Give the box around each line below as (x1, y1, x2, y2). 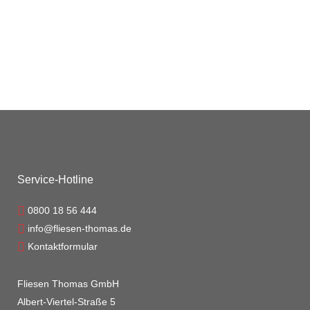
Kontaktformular (25, 241, 98, 252)
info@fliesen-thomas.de (25, 223, 131, 234)
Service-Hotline (17, 174, 93, 185)
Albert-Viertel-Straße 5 (17, 296, 116, 307)
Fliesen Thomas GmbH (17, 278, 119, 289)
